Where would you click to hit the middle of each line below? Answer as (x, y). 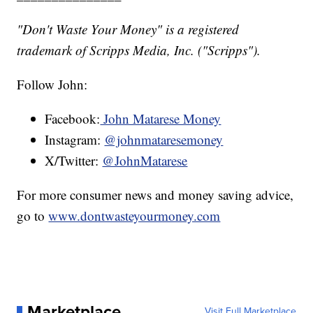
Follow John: (52, 84)
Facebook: (73, 118)
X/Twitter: (74, 160)
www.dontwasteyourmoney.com (134, 215)
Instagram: (75, 139)
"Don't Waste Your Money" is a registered (128, 29)
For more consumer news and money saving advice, (155, 194)
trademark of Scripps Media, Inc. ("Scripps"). (139, 50)
